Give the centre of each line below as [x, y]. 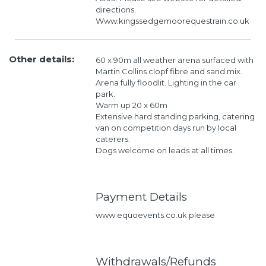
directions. [115, 10]
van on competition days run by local [166, 128]
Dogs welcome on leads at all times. [164, 151]
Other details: [42, 59]
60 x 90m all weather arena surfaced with [174, 60]
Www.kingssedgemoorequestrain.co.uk [172, 21]
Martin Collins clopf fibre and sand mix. [169, 72]
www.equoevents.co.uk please [155, 215]
